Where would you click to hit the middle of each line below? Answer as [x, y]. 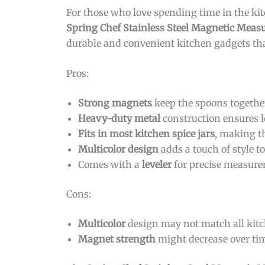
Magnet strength [117, 239]
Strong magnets [115, 103]
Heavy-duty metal [119, 119]
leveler [157, 165]
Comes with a [110, 165]
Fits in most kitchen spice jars [146, 134]
